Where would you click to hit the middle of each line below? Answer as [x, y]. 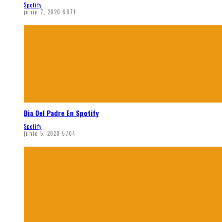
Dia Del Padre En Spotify [61, 112]
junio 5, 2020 [42, 134]
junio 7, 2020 [42, 12]
